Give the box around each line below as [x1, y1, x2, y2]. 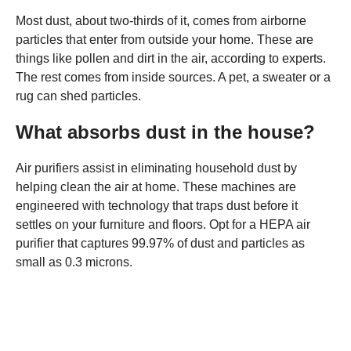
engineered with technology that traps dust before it [16, 199, 298, 213]
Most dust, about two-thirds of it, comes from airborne [16, 14, 306, 28]
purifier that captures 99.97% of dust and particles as [16, 237, 305, 251]
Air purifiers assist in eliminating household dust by [16, 161, 297, 175]
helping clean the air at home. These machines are [16, 180, 296, 194]
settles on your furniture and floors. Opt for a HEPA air [16, 218, 310, 232]
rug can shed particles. [16, 89, 141, 103]
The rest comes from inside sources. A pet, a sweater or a [16, 71, 331, 85]
